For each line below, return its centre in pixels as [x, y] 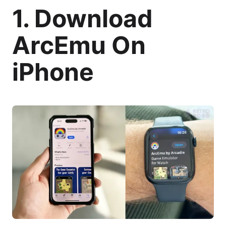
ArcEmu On [79, 45]
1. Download [82, 18]
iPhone [53, 72]
